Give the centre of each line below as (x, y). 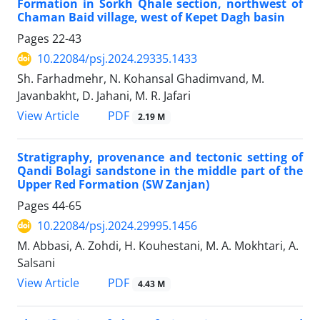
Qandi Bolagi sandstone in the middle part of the (160, 171)
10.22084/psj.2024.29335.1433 (117, 59)
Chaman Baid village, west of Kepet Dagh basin (151, 17)
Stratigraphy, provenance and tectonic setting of (160, 157)
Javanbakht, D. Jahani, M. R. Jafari (104, 96)
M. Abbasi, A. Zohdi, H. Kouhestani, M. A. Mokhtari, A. (158, 246)
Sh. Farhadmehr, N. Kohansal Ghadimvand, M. (141, 79)
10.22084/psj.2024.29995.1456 (117, 226)
